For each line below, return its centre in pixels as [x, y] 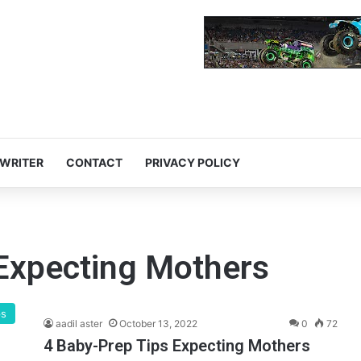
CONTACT [94, 163]
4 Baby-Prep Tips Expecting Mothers [177, 346]
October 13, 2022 [158, 324]
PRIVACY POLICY [193, 163]
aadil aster [79, 324]
